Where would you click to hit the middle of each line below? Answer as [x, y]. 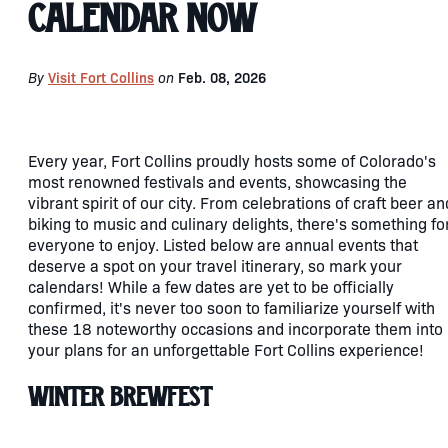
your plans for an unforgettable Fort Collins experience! [226, 349]
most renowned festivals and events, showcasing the [217, 181]
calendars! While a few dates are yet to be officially [211, 286]
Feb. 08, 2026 [222, 77]
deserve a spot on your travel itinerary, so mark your [215, 265]
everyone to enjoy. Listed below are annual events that [223, 244]
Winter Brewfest [123, 396]
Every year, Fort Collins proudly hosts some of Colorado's [232, 160]
